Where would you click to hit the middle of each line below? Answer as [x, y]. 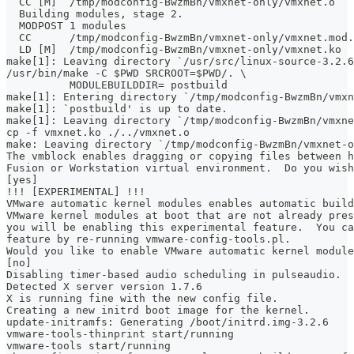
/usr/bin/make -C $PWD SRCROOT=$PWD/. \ [126, 73]
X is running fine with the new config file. [142, 299]
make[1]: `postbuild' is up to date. [117, 109]
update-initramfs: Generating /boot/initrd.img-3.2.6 [168, 322]
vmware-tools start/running [88, 346]
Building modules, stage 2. [95, 14]
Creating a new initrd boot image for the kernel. [158, 311]
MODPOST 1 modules [66, 26]
